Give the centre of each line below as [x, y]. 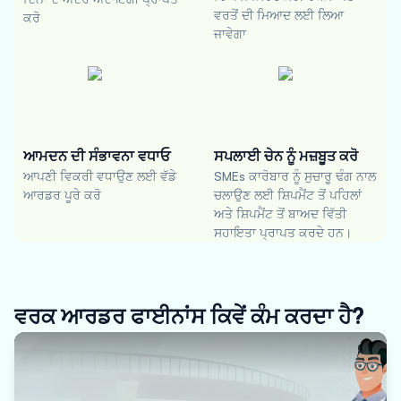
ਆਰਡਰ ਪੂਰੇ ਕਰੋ [62, 195]
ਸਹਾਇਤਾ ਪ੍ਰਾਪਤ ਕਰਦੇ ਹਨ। [283, 232]
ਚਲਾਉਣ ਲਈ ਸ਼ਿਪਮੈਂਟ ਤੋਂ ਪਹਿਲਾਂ [288, 195]
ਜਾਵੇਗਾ [230, 34]
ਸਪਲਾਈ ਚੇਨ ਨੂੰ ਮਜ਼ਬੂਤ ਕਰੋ [286, 156]
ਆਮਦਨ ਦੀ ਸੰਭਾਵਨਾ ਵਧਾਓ [97, 156]
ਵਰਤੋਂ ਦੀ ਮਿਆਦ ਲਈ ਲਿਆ [279, 15]
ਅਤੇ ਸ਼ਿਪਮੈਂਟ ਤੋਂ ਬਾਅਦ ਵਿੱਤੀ [280, 213]
